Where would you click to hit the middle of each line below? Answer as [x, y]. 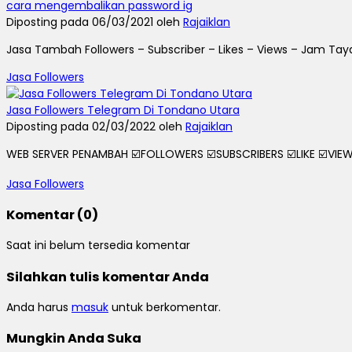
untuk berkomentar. [165, 308]
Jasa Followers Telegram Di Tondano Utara [123, 110]
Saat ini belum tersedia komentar [98, 246]
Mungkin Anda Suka [74, 339]
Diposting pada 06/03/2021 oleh [95, 22]
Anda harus [39, 308]
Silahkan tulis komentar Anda [108, 277]
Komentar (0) [52, 214]
